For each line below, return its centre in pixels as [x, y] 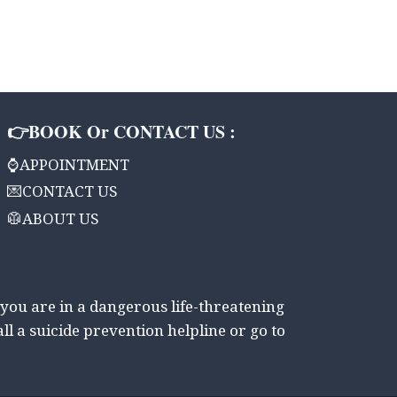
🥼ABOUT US [53, 222]
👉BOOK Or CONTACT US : [121, 132]
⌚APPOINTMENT [68, 167]
